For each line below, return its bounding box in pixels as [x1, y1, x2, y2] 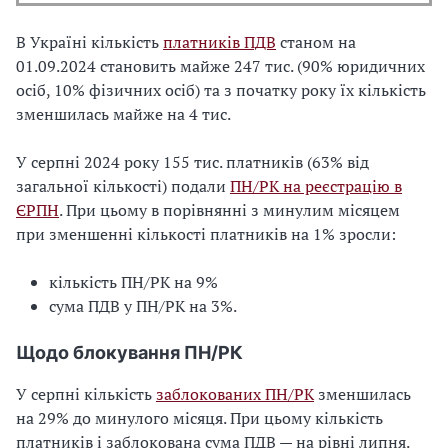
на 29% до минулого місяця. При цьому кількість [16, 406, 383, 429]
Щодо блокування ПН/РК [16, 341, 243, 363]
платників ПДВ [163, 30, 276, 53]
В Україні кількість [16, 30, 163, 53]
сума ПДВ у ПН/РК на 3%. [49, 294, 237, 317]
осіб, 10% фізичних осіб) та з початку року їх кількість [16, 78, 426, 101]
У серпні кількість [16, 382, 156, 405]
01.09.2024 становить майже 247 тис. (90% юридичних [16, 54, 425, 77]
